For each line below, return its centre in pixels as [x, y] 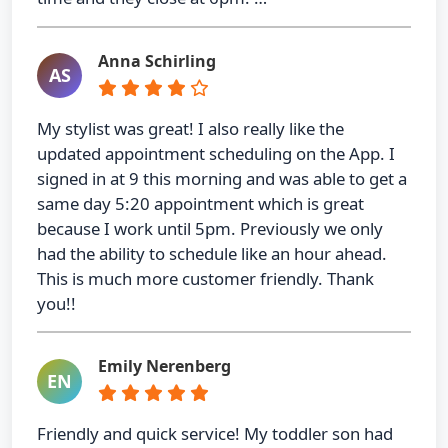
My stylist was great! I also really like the [190, 128]
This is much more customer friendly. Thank [205, 278]
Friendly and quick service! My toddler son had [215, 434]
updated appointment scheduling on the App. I [216, 153]
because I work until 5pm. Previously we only [210, 228]
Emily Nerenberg [164, 366]
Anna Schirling [157, 60]
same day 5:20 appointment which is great [200, 203]
